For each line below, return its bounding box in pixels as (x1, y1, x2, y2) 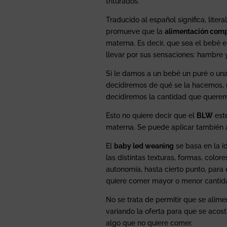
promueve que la (106, 27, 165, 35)
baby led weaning (114, 141, 174, 150)
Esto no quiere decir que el (106, 111, 197, 120)
